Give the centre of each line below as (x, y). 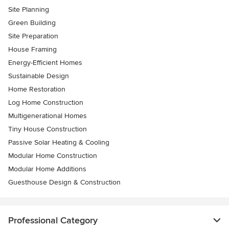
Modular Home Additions (47, 169)
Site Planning (29, 10)
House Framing (32, 50)
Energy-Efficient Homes (45, 63)
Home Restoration (37, 89)
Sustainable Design (39, 76)
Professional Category (53, 221)
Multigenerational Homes (48, 116)
